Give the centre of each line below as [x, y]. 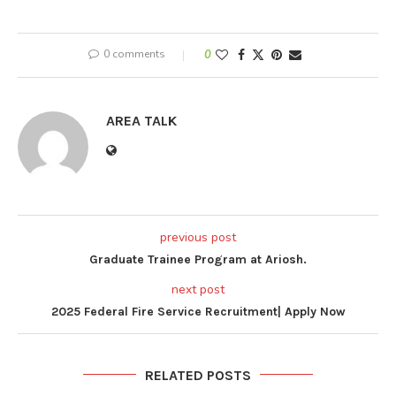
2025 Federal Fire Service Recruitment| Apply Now [198, 311]
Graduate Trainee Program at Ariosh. [198, 259]
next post [198, 289]
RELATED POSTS [198, 375]
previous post [198, 237]
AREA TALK [141, 120]
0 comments [134, 53]
